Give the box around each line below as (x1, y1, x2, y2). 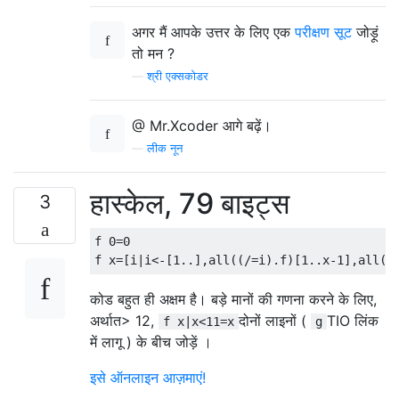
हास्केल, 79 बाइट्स (90, 186, 289, 221)
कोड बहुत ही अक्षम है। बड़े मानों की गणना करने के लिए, (90, 290, 377, 308)
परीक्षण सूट (295, 23, 352, 41)
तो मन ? (132, 45, 175, 62)
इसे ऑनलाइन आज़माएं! (90, 369, 206, 387)
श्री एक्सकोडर (147, 69, 208, 83)
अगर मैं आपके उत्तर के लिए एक (132, 23, 295, 41)
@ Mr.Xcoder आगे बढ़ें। (132, 117, 272, 134)
